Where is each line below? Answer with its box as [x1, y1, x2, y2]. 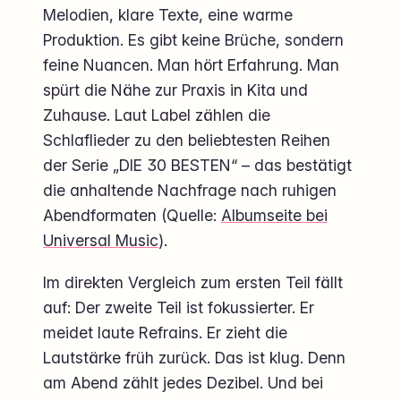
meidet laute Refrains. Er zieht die [43, 323, 287, 343]
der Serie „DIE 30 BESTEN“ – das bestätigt [43, 156, 352, 175]
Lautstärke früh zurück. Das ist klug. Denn [43, 348, 346, 368]
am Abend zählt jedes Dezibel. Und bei [43, 373, 323, 393]
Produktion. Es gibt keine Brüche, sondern [43, 30, 344, 50]
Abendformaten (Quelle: [43, 206, 221, 226]
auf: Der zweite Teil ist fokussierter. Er [43, 298, 314, 318]
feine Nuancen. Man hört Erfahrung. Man [43, 55, 339, 75]
